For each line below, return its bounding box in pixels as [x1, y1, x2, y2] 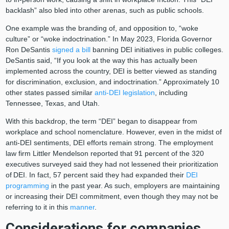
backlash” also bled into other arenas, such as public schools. [5, 6, 208, 15]
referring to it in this [5, 203, 70, 212]
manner [70, 203, 95, 212]
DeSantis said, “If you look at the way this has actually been [5, 56, 197, 65]
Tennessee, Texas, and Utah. [5, 99, 106, 108]
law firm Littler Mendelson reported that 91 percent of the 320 [5, 149, 204, 158]
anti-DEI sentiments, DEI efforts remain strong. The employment [5, 139, 213, 147]
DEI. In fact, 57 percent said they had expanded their [13, 171, 186, 179]
